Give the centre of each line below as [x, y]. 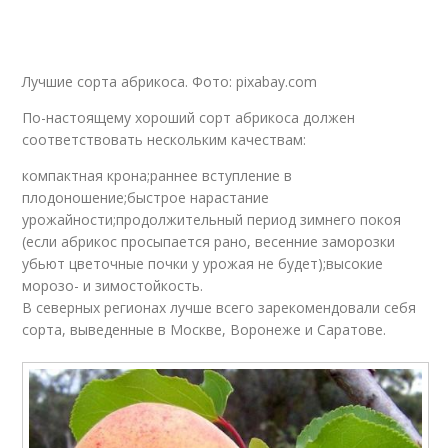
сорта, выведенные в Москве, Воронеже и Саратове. [204, 329]
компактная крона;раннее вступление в [157, 175]
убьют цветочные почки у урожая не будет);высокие [203, 263]
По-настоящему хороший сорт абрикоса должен [189, 117]
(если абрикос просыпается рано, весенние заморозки [209, 241]
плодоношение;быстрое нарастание [146, 197]
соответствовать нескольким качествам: [164, 139]
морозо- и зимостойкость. [113, 285]
